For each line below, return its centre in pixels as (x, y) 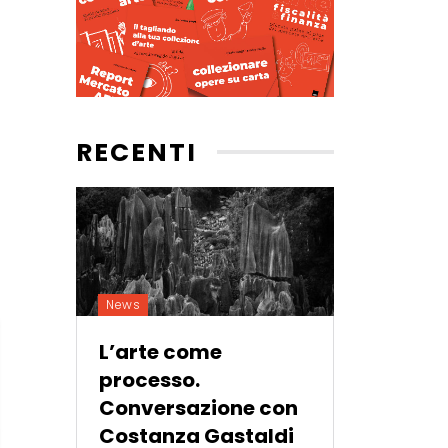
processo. (150, 379)
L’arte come (161, 351)
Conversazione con (199, 407)
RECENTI (137, 152)
